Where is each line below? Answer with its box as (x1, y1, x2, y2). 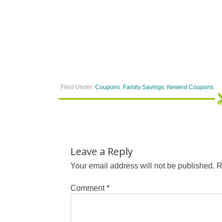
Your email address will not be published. (70, 162, 215, 170)
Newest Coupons (167, 84, 214, 91)
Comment (70, 184, 107, 192)
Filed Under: (60, 84, 95, 91)
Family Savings (123, 84, 164, 91)
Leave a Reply (70, 145, 133, 158)
